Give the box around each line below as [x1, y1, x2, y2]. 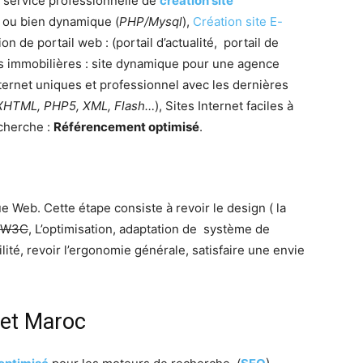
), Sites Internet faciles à [155, 98, 293, 114]
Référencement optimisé [53, 119, 199, 135]
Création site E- [193, 14, 283, 30]
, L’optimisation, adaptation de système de [28, 221, 270, 237]
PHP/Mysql [119, 14, 182, 30]
